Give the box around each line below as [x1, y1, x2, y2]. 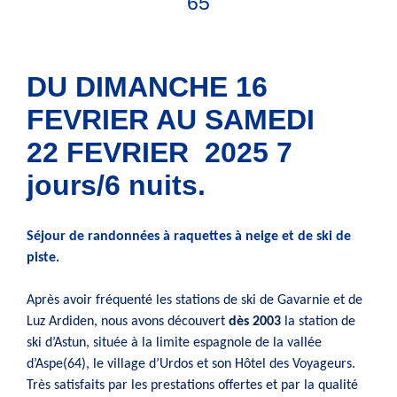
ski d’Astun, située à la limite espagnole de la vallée [27, 335, 322, 350]
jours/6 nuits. [27, 169, 206, 202]
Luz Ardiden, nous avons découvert [27, 314, 229, 329]
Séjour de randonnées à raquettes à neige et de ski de [27, 229, 351, 244]
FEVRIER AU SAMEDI [27, 104, 323, 136]
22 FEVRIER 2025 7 [27, 136, 292, 169]
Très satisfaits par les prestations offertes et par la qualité [27, 378, 358, 393]
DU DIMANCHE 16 [27, 71, 268, 104]
